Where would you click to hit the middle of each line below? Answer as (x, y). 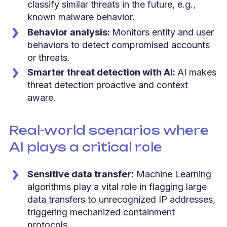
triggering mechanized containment (101, 212)
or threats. (49, 57)
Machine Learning (174, 174)
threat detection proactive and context (108, 85)
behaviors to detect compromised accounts (119, 45)
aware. (42, 98)
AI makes (197, 72)
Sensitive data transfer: (81, 174)
